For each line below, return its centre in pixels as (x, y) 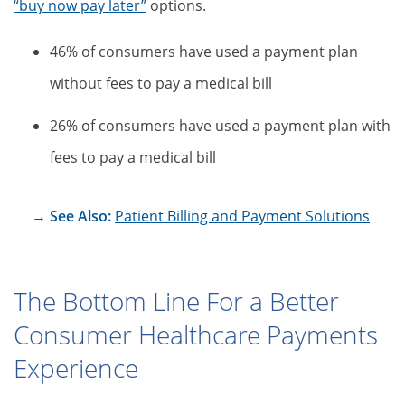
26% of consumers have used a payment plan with (220, 126)
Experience (76, 368)
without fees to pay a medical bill (161, 83)
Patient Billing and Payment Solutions (242, 216)
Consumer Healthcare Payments (196, 334)
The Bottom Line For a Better (176, 301)
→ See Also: (73, 216)
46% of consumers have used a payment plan (204, 52)
